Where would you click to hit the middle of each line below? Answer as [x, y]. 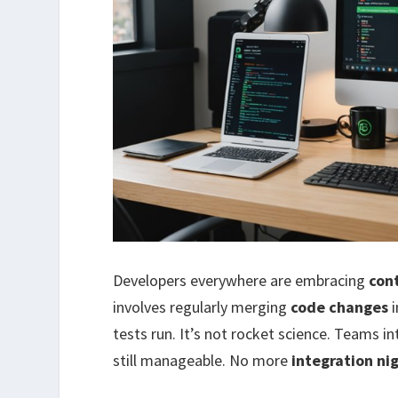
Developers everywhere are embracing [241, 280]
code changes [340, 306]
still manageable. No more [203, 360]
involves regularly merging [202, 306]
